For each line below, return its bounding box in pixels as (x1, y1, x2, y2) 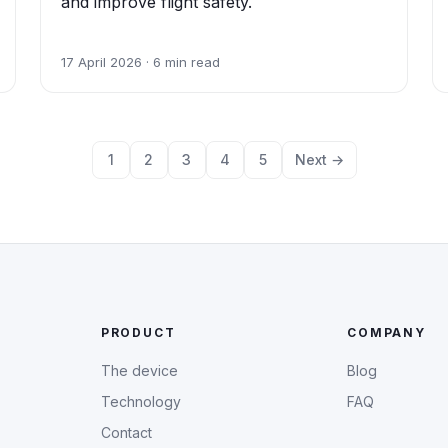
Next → (294, 151, 344, 168)
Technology (100, 392, 181, 410)
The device (100, 361, 178, 379)
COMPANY (347, 324, 426, 340)
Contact (100, 423, 152, 441)
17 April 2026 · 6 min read (61, 53, 220, 70)
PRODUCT (100, 324, 176, 340)
